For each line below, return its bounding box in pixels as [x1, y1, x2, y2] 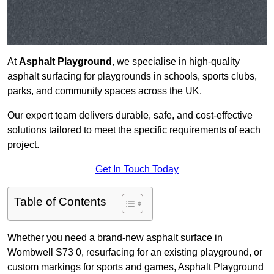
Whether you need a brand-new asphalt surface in [7, 232, 223, 243]
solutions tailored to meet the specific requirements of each [7, 125, 261, 136]
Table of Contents [14, 195, 106, 209]
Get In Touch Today [95, 164, 179, 175]
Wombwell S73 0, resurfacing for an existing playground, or [7, 247, 262, 258]
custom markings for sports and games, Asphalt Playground [7, 262, 264, 273]
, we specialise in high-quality [112, 56, 240, 67]
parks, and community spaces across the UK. [7, 86, 202, 97]
